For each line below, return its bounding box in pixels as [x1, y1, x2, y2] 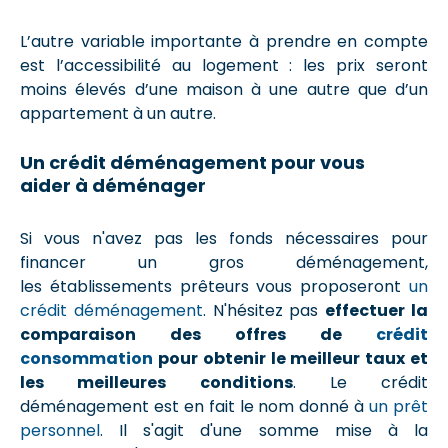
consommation [20, 347, 153, 370]
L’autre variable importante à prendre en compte [20, 30, 428, 53]
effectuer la [325, 299, 429, 322]
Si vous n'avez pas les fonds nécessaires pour [20, 227, 428, 250]
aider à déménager [20, 173, 206, 198]
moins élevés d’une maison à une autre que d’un [20, 78, 428, 101]
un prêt [369, 395, 429, 418]
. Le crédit [292, 371, 428, 394]
